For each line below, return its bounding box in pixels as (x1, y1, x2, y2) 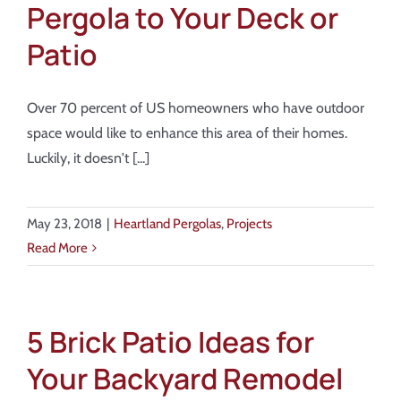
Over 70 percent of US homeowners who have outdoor (27, 99, 364, 116)
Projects (226, 216, 272, 232)
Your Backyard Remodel (27, 359, 343, 398)
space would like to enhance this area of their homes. (27, 124, 347, 141)
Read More (27, 240, 88, 256)
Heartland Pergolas (114, 216, 221, 232)
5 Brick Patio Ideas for (27, 322, 314, 362)
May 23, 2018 (27, 216, 102, 232)
